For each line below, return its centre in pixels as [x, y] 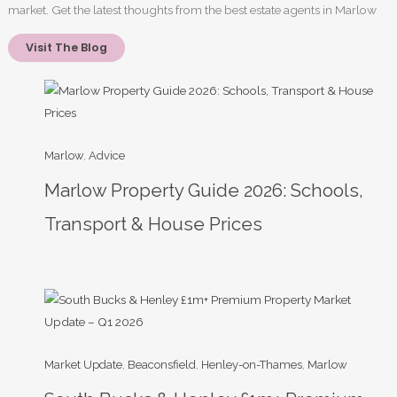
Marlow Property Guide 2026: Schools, [204, 190]
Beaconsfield [162, 364]
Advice [107, 155]
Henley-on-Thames [252, 364]
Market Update [84, 364]
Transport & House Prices [154, 224]
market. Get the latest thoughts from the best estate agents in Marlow [193, 10]
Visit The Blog [67, 47]
